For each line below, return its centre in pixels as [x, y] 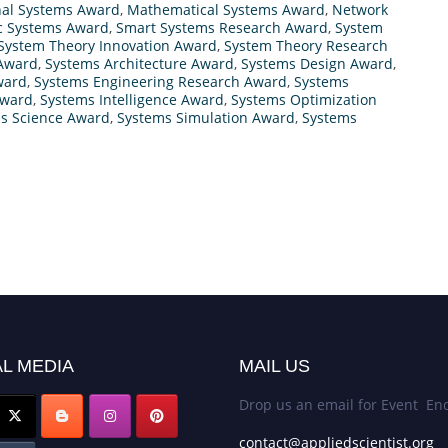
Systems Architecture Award [139, 63]
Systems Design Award [317, 63]
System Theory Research [306, 45]
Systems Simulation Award [206, 117]
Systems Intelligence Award [132, 99]
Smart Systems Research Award [222, 27]
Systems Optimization [304, 99]
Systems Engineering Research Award [160, 81]
